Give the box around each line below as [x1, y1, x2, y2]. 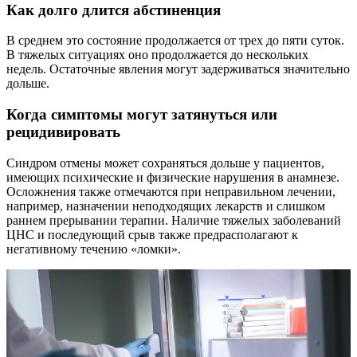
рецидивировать [6, 124, 120, 141]
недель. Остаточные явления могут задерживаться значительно [6, 62, 350, 76]
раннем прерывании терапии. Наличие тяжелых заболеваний [6, 213, 341, 227]
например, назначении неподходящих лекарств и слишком [6, 198, 325, 213]
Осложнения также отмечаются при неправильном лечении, [6, 184, 335, 198]
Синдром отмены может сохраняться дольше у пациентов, [6, 155, 324, 170]
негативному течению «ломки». [6, 241, 184, 256]
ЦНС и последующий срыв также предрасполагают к [6, 227, 298, 241]
